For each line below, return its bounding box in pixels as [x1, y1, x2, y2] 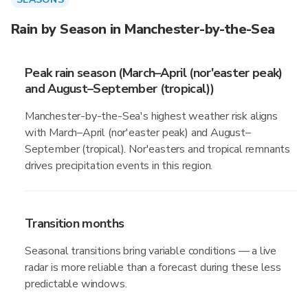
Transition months [25, 215, 124, 232]
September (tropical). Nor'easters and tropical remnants [25, 142, 291, 157]
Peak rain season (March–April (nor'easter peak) [25, 65, 283, 81]
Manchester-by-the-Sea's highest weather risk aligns [25, 109, 278, 124]
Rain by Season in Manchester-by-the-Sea [11, 20, 275, 38]
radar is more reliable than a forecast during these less [25, 260, 281, 275]
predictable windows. [25, 276, 127, 291]
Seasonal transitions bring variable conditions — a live [25, 243, 277, 258]
